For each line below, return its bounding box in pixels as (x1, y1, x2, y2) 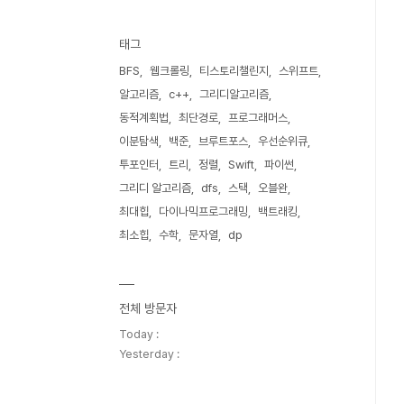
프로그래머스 (228, 111, 288, 124)
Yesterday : (119, 347, 179, 361)
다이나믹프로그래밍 (159, 205, 248, 218)
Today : (119, 327, 159, 341)
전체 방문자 (119, 301, 177, 316)
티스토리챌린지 (199, 64, 269, 78)
